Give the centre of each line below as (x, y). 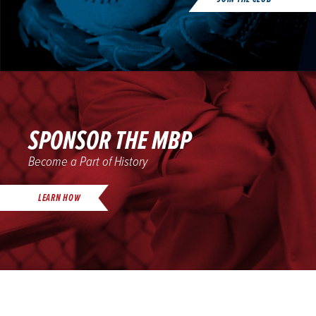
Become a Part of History (88, 163)
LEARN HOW (60, 198)
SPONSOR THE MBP (110, 142)
